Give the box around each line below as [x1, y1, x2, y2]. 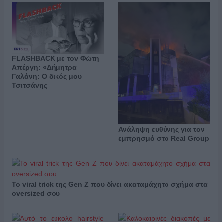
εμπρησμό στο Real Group [118, 134, 209, 142]
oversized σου [11, 189, 60, 197]
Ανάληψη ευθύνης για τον [118, 125, 205, 133]
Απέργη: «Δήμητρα [11, 63, 77, 72]
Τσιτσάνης [11, 81, 47, 90]
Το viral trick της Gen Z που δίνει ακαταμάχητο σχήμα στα [11, 180, 208, 188]
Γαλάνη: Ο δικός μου [11, 72, 82, 81]
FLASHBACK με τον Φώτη [11, 55, 99, 63]
